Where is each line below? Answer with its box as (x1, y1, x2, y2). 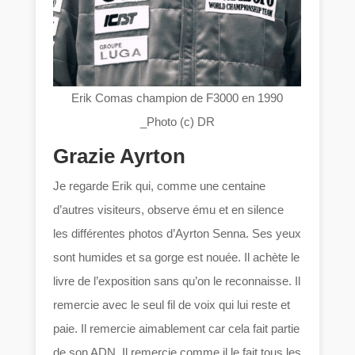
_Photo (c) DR (139, 114, 215, 128)
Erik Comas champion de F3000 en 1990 (71, 90, 284, 105)
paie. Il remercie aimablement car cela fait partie (53, 321, 300, 335)
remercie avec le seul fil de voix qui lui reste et (53, 297, 291, 311)
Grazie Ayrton (53, 143, 186, 168)
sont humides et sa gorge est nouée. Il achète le (53, 250, 300, 264)
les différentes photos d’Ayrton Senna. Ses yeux (53, 226, 302, 240)
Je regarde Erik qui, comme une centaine (53, 178, 266, 193)
